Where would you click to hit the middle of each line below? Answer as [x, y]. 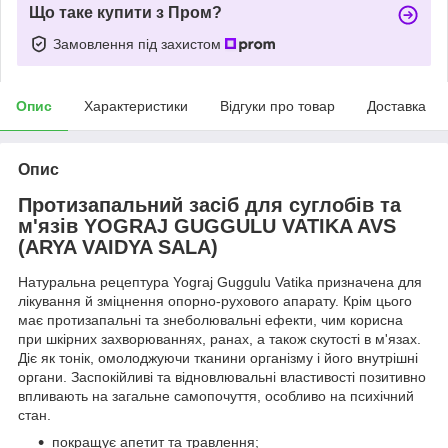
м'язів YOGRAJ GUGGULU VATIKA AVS [207, 225]
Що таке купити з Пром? [125, 12]
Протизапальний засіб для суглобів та [209, 204]
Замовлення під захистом [139, 43]
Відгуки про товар [277, 105]
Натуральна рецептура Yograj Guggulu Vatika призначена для [220, 282]
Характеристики [136, 105]
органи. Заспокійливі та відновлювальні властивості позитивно [222, 377]
